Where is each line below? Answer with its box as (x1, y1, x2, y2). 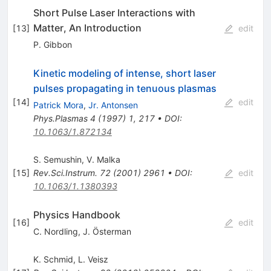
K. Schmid (33, 253, 73, 264)
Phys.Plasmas (33, 113, 88, 123)
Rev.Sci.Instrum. (33, 167, 97, 178)
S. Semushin (33, 154, 82, 165)
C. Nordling (33, 226, 78, 237)
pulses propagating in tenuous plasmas (33, 82, 217, 94)
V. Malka (86, 154, 120, 165)
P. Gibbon (33, 39, 72, 50)
